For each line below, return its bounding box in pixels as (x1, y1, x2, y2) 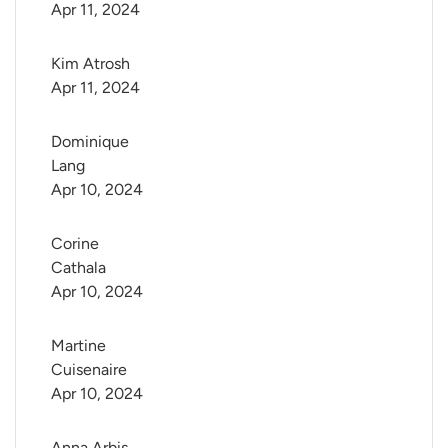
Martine (51, 336, 110, 356)
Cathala (51, 258, 106, 278)
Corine (51, 234, 103, 254)
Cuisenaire (51, 360, 127, 380)
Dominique (51, 132, 133, 152)
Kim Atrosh (51, 54, 130, 74)
